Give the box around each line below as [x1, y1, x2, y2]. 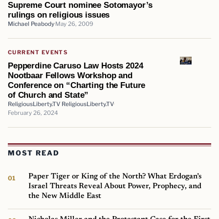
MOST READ [8, 149, 60, 157]
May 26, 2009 [55, 20, 93, 27]
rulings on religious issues [8, 9, 110, 20]
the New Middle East [28, 192, 102, 200]
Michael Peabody [8, 20, 54, 27]
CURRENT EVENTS [8, 48, 68, 56]
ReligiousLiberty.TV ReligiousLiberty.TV [8, 100, 114, 108]
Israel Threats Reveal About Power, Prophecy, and [28, 182, 202, 191]
